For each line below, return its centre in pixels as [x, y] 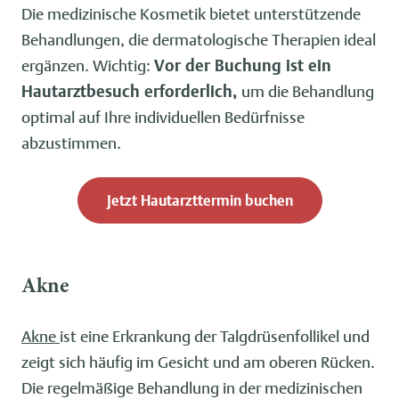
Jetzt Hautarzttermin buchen [199, 200]
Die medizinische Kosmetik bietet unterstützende [191, 13]
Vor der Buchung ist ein [243, 65]
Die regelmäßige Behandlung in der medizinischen [192, 387]
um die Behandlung [308, 91]
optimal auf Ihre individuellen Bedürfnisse [163, 117]
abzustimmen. [71, 142]
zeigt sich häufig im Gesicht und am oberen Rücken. [198, 362]
